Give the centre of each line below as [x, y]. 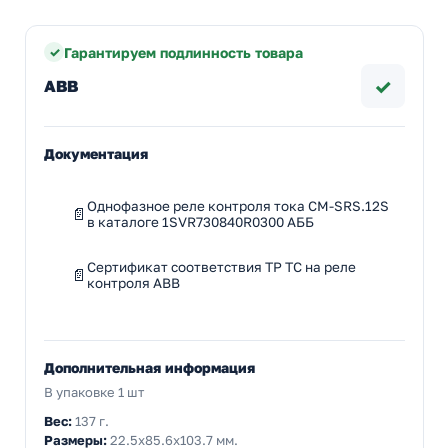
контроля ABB [133, 283]
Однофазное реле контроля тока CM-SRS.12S [238, 206]
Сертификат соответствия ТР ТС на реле [221, 267]
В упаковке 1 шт [94, 392]
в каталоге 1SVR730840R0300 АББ [200, 222]
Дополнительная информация [149, 368]
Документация [96, 154]
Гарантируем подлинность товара [183, 52]
